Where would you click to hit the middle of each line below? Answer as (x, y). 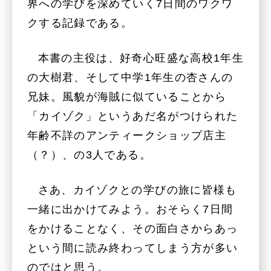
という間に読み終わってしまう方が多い (133, 248)
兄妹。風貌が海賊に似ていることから (127, 96)
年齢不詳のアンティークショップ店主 (127, 135)
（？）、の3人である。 (89, 155)
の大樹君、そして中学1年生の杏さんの (130, 77)
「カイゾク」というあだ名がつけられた (133, 116)
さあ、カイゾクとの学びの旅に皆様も (137, 190)
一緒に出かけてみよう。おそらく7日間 (130, 210)
